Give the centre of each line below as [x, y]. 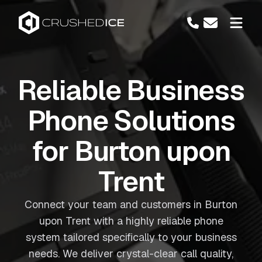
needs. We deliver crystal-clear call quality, [131, 254]
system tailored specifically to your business [131, 237]
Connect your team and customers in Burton [131, 204]
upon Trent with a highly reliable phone [131, 221]
